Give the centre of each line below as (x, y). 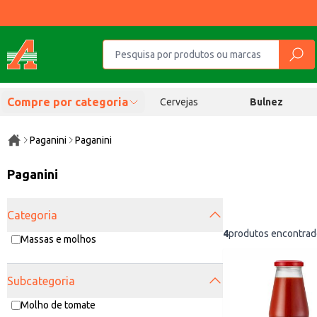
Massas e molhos (58, 239)
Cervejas (179, 102)
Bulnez (267, 102)
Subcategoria (41, 281)
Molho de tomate (58, 305)
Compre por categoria (68, 102)
